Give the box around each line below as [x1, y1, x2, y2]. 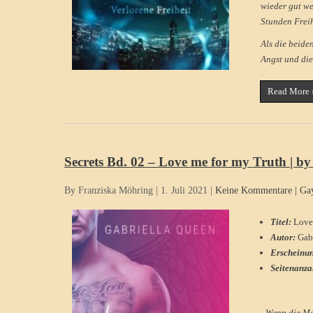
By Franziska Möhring [64, 185, 153, 196]
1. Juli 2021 [161, 185, 208, 196]
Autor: [270, 231, 298, 242]
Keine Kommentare [215, 185, 292, 196]
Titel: [270, 216, 293, 227]
